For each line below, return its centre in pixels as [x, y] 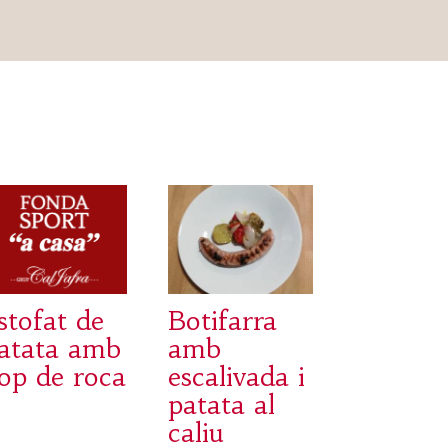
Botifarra [223, 321]
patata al [222, 405]
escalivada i [237, 377]
